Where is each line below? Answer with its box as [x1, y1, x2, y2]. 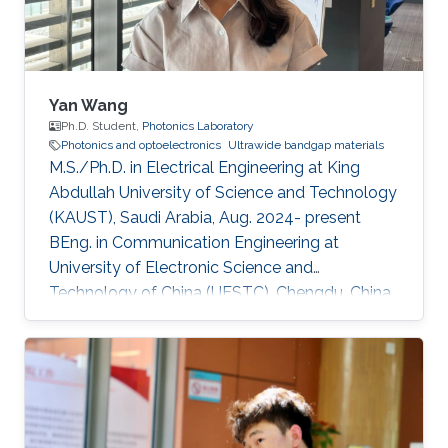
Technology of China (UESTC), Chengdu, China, [49, 283, 394, 303]
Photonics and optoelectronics [61, 138, 221, 153]
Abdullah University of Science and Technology [49, 183, 397, 203]
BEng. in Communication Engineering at [49, 233, 339, 253]
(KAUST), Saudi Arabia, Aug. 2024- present [49, 208, 361, 228]
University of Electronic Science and [49, 258, 313, 278]
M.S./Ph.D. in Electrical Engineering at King [49, 158, 360, 178]
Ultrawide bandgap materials [228, 138, 384, 153]
